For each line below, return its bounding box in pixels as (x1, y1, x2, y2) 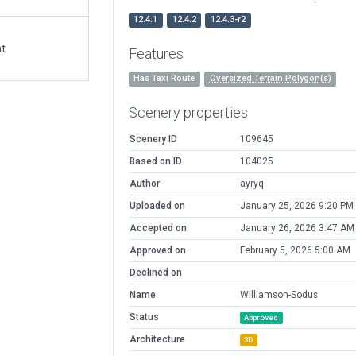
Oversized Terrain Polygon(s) (209, 73, 331, 84)
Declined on (129, 267, 182, 279)
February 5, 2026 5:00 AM (239, 245, 350, 257)
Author (129, 178, 160, 190)
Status (129, 311, 159, 323)
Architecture (129, 334, 185, 346)
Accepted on (129, 222, 187, 234)
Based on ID (129, 156, 182, 168)
